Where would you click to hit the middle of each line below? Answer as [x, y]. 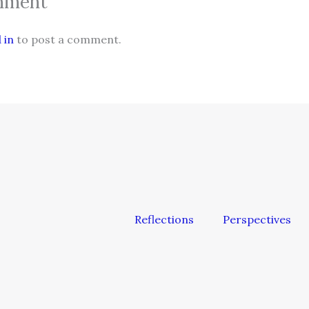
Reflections [164, 220]
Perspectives [257, 220]
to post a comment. [67, 40]
